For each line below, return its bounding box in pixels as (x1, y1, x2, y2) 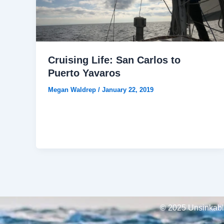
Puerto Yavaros (48, 67, 120, 78)
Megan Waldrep (48, 85, 98, 93)
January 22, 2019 (102, 85, 153, 93)
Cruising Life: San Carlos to (48, 54, 180, 65)
